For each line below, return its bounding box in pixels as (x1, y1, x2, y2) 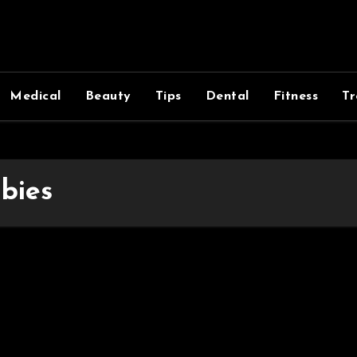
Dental (205, 90, 249, 103)
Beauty (84, 90, 131, 103)
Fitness (273, 90, 318, 103)
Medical (10, 90, 61, 103)
